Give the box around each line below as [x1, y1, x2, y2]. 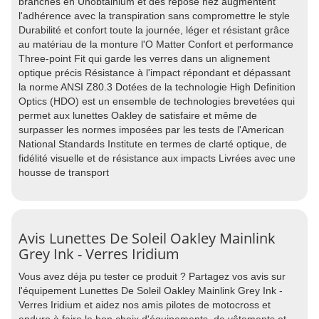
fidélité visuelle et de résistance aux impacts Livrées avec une [19, 152, 296, 164]
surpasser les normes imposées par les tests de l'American [19, 124, 284, 135]
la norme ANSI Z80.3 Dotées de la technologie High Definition [19, 81, 296, 93]
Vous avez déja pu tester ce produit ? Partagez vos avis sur [19, 271, 286, 282]
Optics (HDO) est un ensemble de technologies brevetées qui [19, 95, 295, 107]
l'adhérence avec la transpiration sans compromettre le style [19, 10, 290, 21]
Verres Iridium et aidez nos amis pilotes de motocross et [19, 299, 271, 310]
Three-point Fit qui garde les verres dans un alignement [19, 53, 270, 64]
